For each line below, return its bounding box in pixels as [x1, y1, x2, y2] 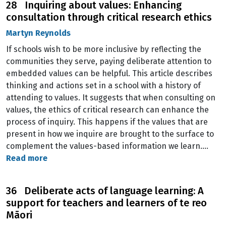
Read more [6, 153, 47, 163]
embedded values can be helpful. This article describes [6, 69, 212, 78]
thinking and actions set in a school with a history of [6, 81, 201, 90]
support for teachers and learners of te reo [6, 197, 207, 209]
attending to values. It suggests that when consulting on [6, 93, 215, 102]
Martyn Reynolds [6, 28, 71, 38]
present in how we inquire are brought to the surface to [6, 129, 214, 139]
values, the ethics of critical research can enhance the [6, 105, 209, 115]
